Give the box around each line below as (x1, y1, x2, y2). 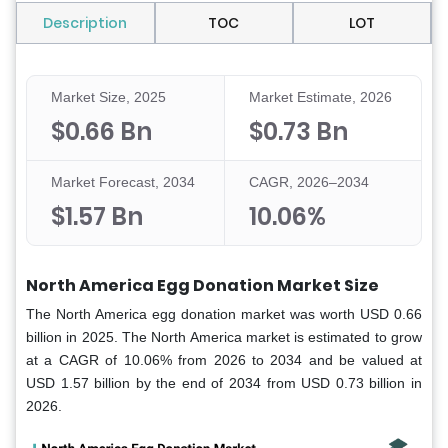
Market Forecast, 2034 (51, 174, 195, 191)
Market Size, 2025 (51, 89, 166, 106)
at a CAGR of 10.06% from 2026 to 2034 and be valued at (26, 352, 422, 369)
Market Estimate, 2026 (248, 89, 392, 106)
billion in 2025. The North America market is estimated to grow (26, 329, 422, 346)
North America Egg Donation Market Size (26, 274, 379, 298)
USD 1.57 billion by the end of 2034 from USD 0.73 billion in (26, 375, 422, 392)
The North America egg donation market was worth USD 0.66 (26, 306, 422, 323)
